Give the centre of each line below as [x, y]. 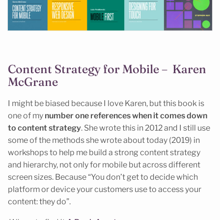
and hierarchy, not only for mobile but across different [104, 165]
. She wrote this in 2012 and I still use [146, 128]
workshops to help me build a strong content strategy [104, 152]
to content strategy [44, 128]
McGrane [33, 82]
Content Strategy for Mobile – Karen [107, 69]
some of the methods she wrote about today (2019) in [104, 140]
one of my [26, 115]
